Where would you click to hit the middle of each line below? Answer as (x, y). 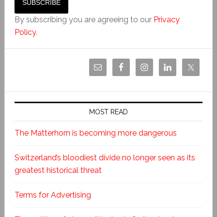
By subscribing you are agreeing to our (84, 19)
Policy (25, 32)
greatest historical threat (58, 170)
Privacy (166, 19)
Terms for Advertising (53, 195)
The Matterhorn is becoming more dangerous (95, 133)
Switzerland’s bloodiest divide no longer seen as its (105, 157)
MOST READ (108, 112)
